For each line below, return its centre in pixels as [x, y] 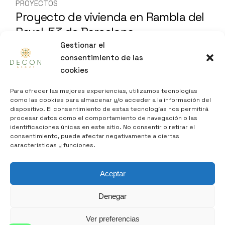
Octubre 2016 [43, 48]
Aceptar [113, 173]
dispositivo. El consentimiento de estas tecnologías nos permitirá [109, 109]
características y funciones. [53, 145]
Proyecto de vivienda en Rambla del [110, 17]
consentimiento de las [102, 58]
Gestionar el [83, 45]
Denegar [113, 196]
